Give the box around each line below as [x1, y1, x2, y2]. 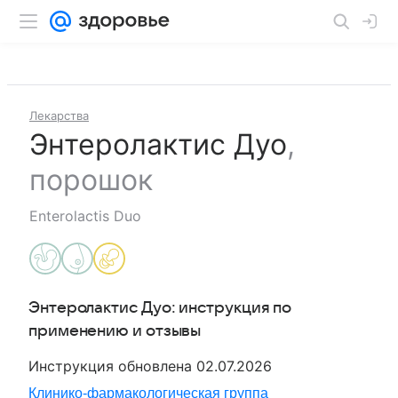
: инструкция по [171, 299, 292, 316]
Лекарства [29, 108, 89, 123]
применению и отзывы [28, 322, 202, 339]
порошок [29, 163, 153, 197]
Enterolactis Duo [29, 207, 141, 225]
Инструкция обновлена [28, 357, 196, 375]
